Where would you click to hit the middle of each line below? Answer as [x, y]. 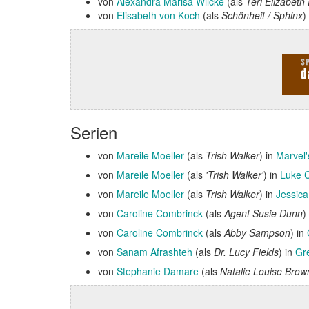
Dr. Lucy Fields [246, 252]
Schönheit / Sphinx [262, 15]
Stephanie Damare [158, 271]
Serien [94, 132]
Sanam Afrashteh [154, 252]
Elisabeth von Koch [158, 15]
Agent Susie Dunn [263, 213]
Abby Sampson [257, 232]
